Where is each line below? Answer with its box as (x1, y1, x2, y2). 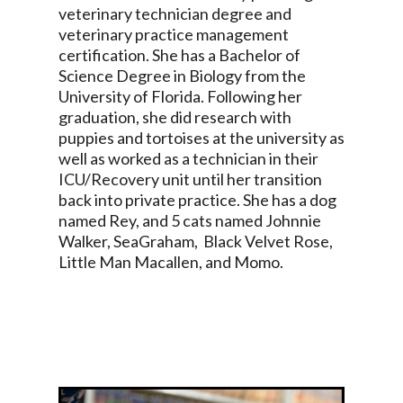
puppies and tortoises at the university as (58, 127, 345, 148)
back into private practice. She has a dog (58, 189, 336, 210)
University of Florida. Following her (58, 85, 302, 106)
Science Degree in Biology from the (58, 65, 306, 85)
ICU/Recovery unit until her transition (58, 168, 322, 189)
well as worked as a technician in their (58, 148, 318, 168)
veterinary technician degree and (58, 3, 291, 23)
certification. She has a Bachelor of (58, 44, 300, 65)
